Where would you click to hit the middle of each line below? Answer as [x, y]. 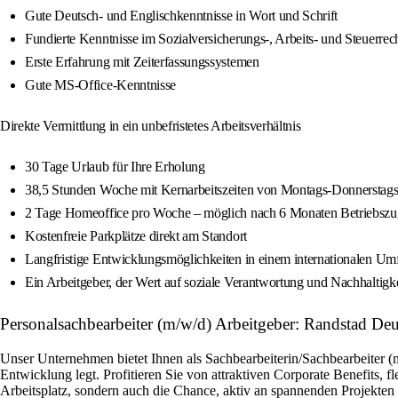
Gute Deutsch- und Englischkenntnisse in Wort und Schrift [182, 16]
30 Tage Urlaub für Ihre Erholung [115, 167]
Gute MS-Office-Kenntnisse [100, 85]
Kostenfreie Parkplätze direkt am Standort [136, 236]
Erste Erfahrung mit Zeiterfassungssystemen [142, 62]
